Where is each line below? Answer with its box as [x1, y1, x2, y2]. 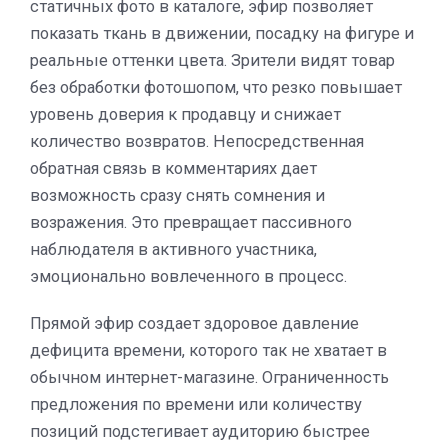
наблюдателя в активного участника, [30, 239, 317, 259]
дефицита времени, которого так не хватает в [30, 340, 387, 360]
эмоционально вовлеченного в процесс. [30, 266, 347, 286]
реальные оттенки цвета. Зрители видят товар [30, 50, 395, 70]
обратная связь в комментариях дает [30, 158, 317, 178]
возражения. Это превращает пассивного [30, 212, 352, 232]
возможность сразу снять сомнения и [30, 185, 325, 205]
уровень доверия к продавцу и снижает [30, 104, 341, 124]
